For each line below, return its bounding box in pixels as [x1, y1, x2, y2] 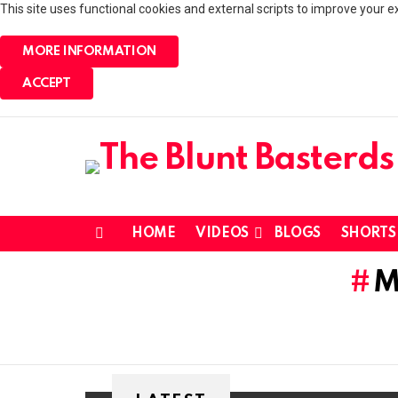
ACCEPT [22, 77, 71, 90]
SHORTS [340, 227, 396, 242]
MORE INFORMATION [22, 45, 156, 58]
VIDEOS [195, 227, 249, 242]
